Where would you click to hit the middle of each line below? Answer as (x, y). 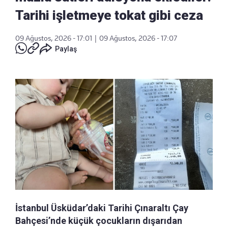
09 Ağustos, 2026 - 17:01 (54, 38)
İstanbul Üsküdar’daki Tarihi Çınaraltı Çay (102, 208)
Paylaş (66, 49)
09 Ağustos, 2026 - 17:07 (138, 38)
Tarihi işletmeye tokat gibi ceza (109, 15)
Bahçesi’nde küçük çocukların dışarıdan (99, 220)
